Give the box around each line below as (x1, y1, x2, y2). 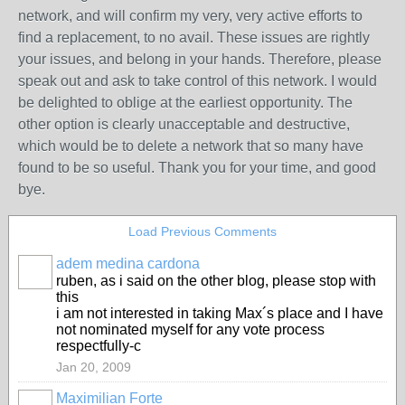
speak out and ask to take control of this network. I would (18, 73, 377, 89)
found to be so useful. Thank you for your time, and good (18, 160, 376, 175)
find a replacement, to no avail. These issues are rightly (18, 30, 370, 45)
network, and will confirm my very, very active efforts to (18, 8, 363, 24)
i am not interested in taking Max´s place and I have (56, 306, 383, 321)
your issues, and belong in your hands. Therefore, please (18, 52, 381, 67)
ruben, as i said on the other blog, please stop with (56, 273, 376, 288)
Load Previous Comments (128, 224, 277, 239)
